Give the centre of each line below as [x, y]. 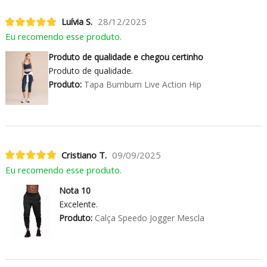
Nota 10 [74, 190]
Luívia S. [77, 22]
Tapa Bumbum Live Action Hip [141, 85]
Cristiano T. [84, 155]
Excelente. [78, 204]
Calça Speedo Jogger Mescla [148, 218]
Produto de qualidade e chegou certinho [125, 57]
